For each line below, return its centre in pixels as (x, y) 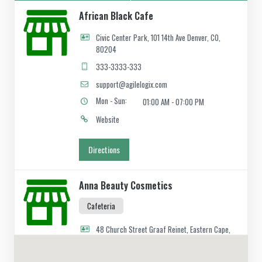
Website (108, 119)
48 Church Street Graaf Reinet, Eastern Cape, (163, 229)
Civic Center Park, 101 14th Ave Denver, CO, (158, 37)
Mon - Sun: (112, 100)
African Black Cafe (116, 15)
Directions (104, 149)
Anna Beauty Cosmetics (126, 185)
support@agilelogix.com (132, 84)
